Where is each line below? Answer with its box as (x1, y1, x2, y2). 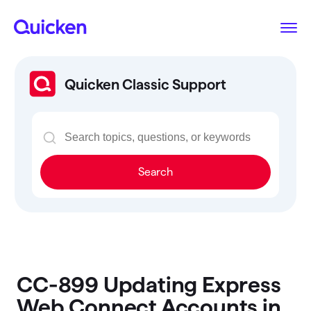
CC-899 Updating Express (17, 272, 281, 296)
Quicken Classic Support (65, 76, 226, 92)
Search (138, 166, 173, 178)
